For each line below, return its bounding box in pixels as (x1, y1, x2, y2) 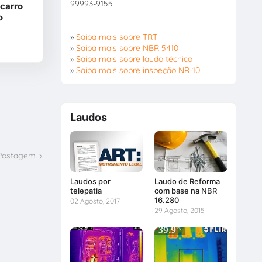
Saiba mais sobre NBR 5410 (75, 42, 178, 53)
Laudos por (70, 177, 111, 187)
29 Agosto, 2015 (154, 206, 205, 215)
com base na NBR (154, 186, 218, 196)
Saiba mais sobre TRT (75, 31, 157, 42)
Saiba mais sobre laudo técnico (75, 53, 192, 64)
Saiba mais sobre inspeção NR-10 (75, 64, 200, 75)
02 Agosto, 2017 (70, 196, 120, 206)
